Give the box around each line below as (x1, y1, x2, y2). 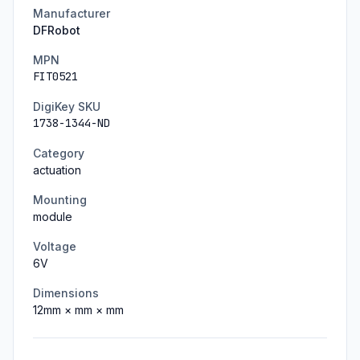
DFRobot (33, 23, 80, 37)
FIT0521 (33, 69, 78, 84)
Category (33, 146, 84, 160)
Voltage (33, 239, 76, 253)
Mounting (33, 193, 87, 207)
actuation (33, 163, 81, 177)
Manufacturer (33, 6, 110, 20)
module (33, 210, 72, 223)
